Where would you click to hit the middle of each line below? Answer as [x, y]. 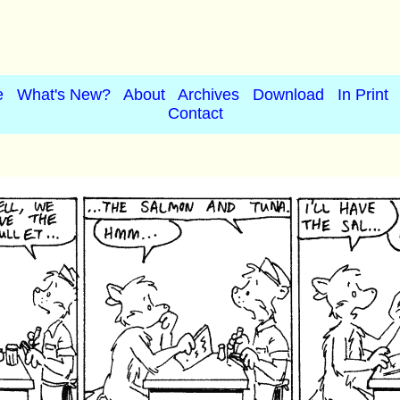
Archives [208, 95]
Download [288, 95]
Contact [196, 113]
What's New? [64, 95]
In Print [363, 95]
